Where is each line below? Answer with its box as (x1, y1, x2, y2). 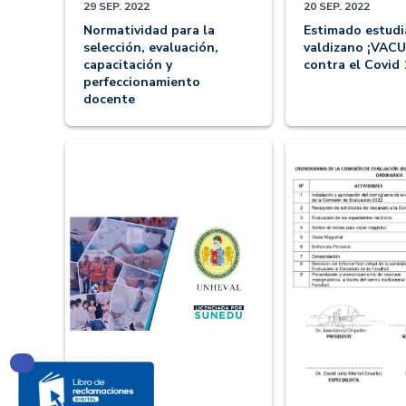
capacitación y (83, 56, 172, 74)
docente (83, 91, 135, 109)
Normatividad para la (83, 22, 215, 40)
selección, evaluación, (83, 39, 218, 57)
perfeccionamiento (83, 73, 200, 92)
